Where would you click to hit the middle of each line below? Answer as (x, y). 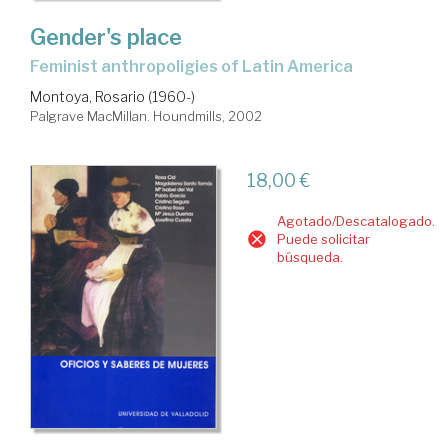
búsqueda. (309, 257)
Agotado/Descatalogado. (355, 221)
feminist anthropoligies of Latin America (196, 67)
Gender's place (106, 37)
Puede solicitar (323, 239)
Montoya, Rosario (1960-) (112, 97)
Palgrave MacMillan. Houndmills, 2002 (146, 116)
